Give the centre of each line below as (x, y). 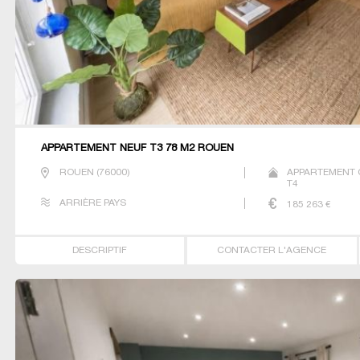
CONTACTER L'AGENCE (272, 250)
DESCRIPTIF (100, 250)
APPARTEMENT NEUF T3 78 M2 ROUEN (137, 149)
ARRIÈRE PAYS (92, 203)
